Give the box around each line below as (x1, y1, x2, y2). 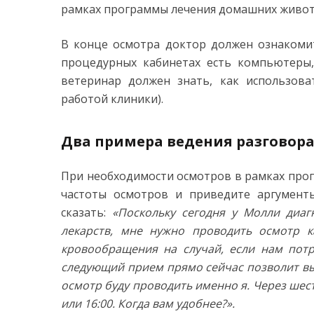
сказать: (61, 205, 112, 221)
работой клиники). (61, 91, 163, 107)
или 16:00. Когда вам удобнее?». (61, 296, 235, 312)
